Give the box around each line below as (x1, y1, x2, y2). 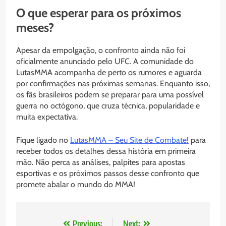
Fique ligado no (16, 135, 70, 145)
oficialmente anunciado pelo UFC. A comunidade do (16, 56, 194, 67)
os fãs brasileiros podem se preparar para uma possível (16, 90, 204, 100)
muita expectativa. (16, 112, 78, 122)
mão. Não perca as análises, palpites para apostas (16, 157, 185, 167)
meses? (16, 20, 54, 35)
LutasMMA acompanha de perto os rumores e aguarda (16, 68, 202, 78)
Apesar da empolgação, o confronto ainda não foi (16, 45, 185, 55)
